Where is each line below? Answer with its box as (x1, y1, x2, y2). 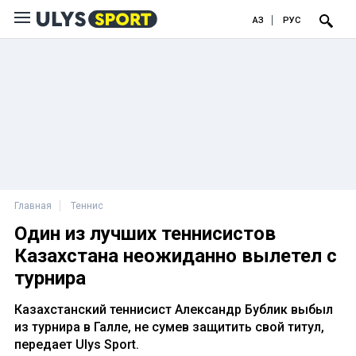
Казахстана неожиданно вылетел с (14, 245, 337, 267)
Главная (14, 200, 52, 211)
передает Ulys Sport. (14, 337, 139, 352)
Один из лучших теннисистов (14, 222, 276, 245)
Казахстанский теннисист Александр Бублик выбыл (14, 302, 333, 317)
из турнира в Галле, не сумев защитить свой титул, (14, 319, 324, 335)
